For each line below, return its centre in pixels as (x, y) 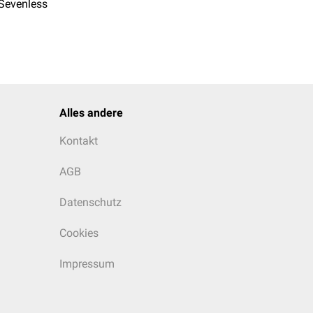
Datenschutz (90, 202)
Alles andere (91, 113)
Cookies (79, 233)
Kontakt (79, 141)
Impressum (87, 264)
